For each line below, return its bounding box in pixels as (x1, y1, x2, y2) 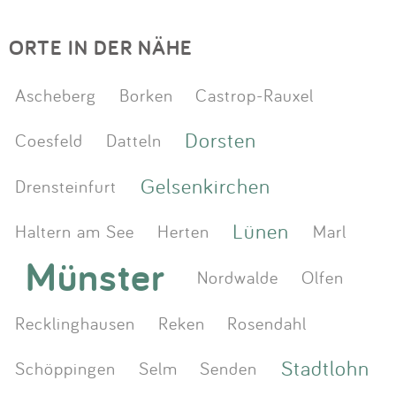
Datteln (105, 128, 162, 152)
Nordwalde (197, 264, 279, 288)
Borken (118, 82, 173, 106)
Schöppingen (15, 356, 117, 380)
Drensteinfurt (15, 173, 118, 197)
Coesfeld (15, 128, 84, 152)
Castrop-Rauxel (194, 82, 314, 106)
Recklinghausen (15, 310, 136, 334)
